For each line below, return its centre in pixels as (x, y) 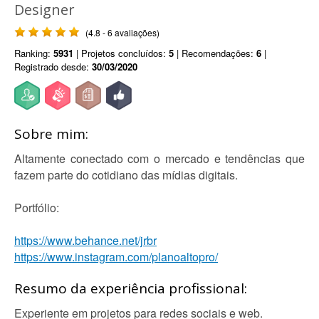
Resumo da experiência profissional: (131, 288)
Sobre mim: (51, 134)
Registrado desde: (53, 67)
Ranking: (34, 53)
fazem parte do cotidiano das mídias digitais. (126, 175)
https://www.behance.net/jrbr (85, 240)
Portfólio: (37, 208)
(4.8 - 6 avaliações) (122, 32)
